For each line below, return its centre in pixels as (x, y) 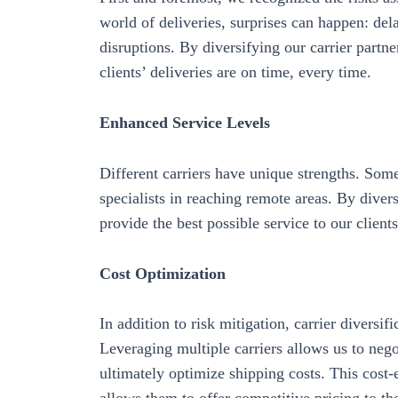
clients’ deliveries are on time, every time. (235, 72)
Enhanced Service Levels (185, 122)
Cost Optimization (163, 273)
